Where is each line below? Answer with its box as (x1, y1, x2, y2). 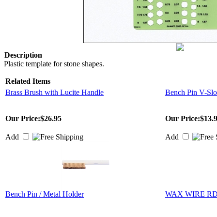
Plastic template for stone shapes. (4, 60, 104, 68)
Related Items (5, 77, 50, 85)
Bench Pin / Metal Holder (5, 190, 84, 198)
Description (4, 51, 42, 59)
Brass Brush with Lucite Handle (5, 88, 104, 96)
